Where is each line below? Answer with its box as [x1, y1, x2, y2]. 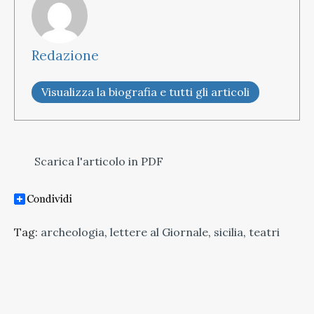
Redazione [32, 46, 99, 64]
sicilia [214, 224, 243, 239]
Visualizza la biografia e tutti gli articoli [41, 84, 250, 99]
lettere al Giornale [110, 224, 208, 239]
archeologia [41, 224, 104, 239]
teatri [249, 224, 280, 239]
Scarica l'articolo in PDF [32, 153, 163, 168]
